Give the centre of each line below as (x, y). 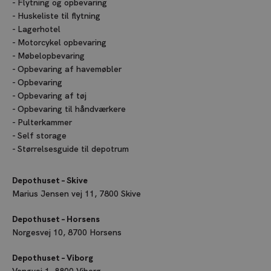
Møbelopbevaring (51, 56)
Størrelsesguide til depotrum (73, 149)
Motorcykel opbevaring (62, 43)
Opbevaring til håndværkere (72, 109)
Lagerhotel (39, 29)
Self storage (42, 136)
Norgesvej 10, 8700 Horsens (67, 233)
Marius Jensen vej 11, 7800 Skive (77, 194)
